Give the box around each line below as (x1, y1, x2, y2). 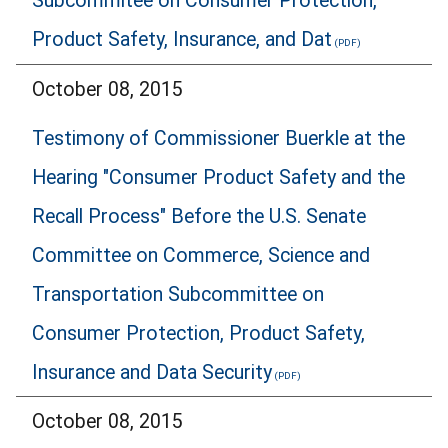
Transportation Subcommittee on (32, 282, 324, 306)
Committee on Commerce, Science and (32, 243, 370, 267)
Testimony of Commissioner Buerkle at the (32, 126, 405, 150)
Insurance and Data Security (32, 360, 272, 384)
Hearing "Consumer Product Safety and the (32, 165, 405, 189)
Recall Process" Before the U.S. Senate (32, 204, 366, 228)
